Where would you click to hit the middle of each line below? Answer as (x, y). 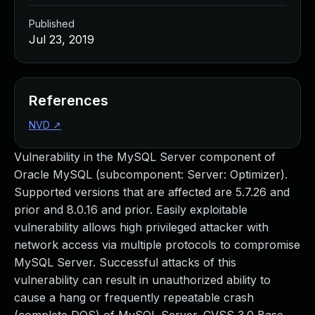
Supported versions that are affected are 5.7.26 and (152, 192)
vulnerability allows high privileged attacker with (141, 227)
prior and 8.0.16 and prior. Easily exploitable (131, 210)
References (69, 101)
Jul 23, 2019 (62, 39)
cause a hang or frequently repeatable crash (134, 297)
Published (52, 24)
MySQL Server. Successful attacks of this (125, 262)
